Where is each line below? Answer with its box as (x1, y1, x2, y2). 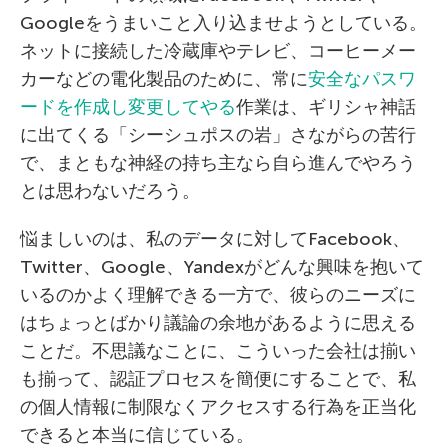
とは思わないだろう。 (20, 180, 200, 202)
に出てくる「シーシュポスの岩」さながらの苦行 (20, 124, 416, 146)
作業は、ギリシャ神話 (236, 96, 416, 118)
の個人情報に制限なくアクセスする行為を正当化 (20, 396, 416, 418)
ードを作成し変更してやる (20, 96, 236, 118)
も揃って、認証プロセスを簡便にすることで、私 (20, 368, 416, 390)
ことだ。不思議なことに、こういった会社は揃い (20, 340, 416, 362)
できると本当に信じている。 (20, 424, 254, 446)
